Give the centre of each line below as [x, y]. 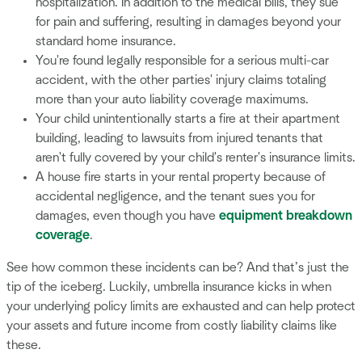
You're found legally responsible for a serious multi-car [182, 60]
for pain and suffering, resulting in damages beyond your [188, 21]
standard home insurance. [106, 41]
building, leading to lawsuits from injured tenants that [179, 138]
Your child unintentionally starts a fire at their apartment [188, 118]
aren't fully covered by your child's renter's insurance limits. [196, 157]
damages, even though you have [127, 215]
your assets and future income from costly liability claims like [172, 325]
